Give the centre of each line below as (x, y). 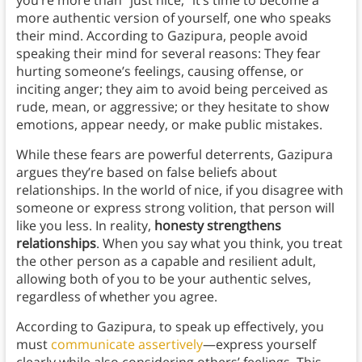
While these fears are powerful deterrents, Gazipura (174, 155)
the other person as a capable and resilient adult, (166, 261)
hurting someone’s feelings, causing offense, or (160, 72)
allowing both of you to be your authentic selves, (163, 279)
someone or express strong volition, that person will (175, 208)
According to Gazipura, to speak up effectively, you (170, 327)
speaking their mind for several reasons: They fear (168, 54)
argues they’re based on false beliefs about (146, 173)
